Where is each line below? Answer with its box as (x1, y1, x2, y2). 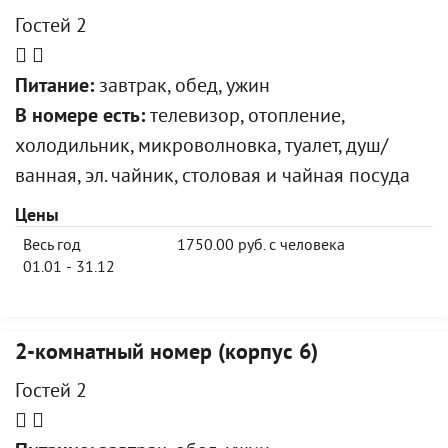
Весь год (23, 236, 81, 256)
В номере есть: (15, 105, 145, 130)
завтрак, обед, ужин (94, 75, 270, 100)
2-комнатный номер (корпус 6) (15, 340, 318, 367)
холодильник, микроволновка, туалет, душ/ (15, 135, 388, 160)
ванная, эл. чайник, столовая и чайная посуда (15, 165, 410, 190)
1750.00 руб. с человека (177, 236, 345, 256)
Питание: (15, 75, 94, 100)
